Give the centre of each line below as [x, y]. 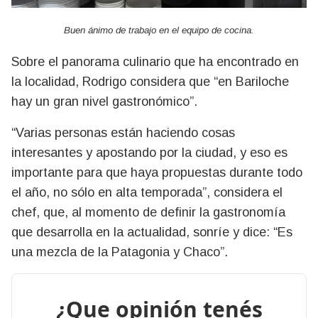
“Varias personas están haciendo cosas [123, 132]
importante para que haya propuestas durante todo [157, 172]
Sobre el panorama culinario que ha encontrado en [155, 61]
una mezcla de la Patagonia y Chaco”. [120, 252]
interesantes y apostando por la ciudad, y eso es [149, 152]
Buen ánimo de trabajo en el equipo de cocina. [159, 30]
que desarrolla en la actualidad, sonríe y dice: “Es [152, 232]
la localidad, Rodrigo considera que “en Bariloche [150, 81]
